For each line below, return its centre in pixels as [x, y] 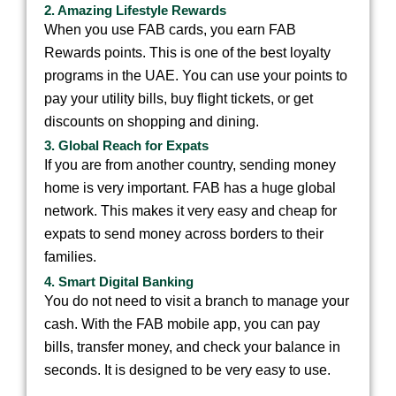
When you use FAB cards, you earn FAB [170, 29]
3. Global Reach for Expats [126, 146]
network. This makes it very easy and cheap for [190, 211]
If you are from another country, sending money [190, 165]
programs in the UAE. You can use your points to [196, 75]
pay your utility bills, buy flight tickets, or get [179, 98]
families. [70, 257]
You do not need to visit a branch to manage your [197, 301]
